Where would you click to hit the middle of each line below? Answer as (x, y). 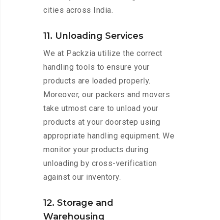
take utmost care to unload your (101, 109)
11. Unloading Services (93, 36)
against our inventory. (82, 177)
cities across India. (78, 10)
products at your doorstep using (102, 122)
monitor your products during (96, 150)
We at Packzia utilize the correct (103, 54)
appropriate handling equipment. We (109, 136)
